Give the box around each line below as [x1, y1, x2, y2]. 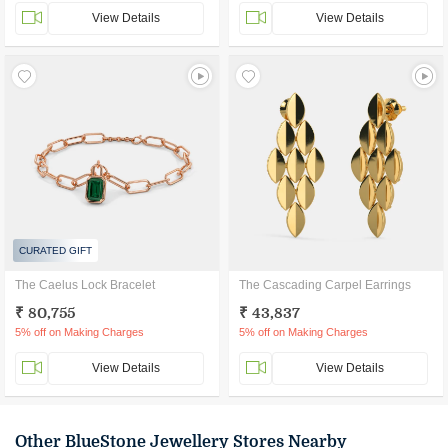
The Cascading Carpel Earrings [239, 278, 411, 292]
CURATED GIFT [19, 245, 92, 256]
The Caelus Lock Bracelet [15, 278, 155, 292]
